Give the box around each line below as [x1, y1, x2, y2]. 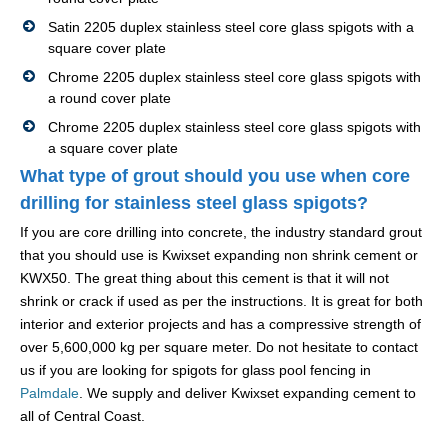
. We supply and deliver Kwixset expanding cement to [79, 385, 416, 402]
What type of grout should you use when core [20, 166, 410, 187]
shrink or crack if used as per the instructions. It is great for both [20, 293, 423, 310]
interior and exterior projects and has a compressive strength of [20, 316, 421, 333]
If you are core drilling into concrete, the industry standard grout [20, 224, 422, 241]
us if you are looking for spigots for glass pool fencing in [20, 362, 371, 379]
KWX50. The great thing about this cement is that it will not [20, 270, 389, 287]
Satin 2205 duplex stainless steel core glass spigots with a [48, 19, 414, 36]
